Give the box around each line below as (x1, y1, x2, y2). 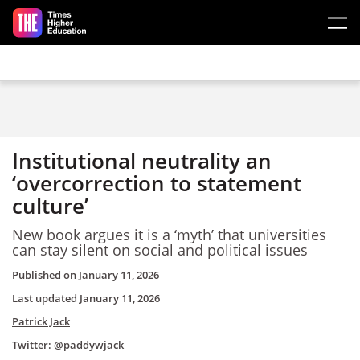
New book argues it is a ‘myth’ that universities (12, 224, 326, 244)
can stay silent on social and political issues (12, 239, 308, 260)
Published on (12, 268, 79, 282)
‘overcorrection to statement (12, 169, 301, 198)
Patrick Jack (12, 314, 70, 329)
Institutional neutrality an (12, 146, 272, 175)
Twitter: (12, 337, 54, 352)
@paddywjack (54, 337, 124, 352)
